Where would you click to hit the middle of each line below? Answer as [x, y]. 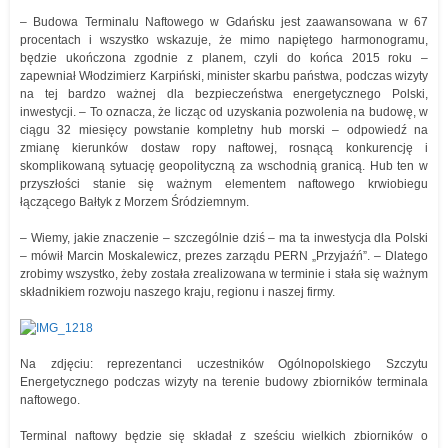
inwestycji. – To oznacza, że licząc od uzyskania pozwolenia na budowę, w [224, 112]
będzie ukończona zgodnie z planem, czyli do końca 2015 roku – [224, 58]
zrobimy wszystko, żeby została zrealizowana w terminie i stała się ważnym [224, 274]
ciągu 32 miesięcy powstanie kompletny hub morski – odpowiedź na [224, 130]
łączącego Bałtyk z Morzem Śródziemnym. [134, 202]
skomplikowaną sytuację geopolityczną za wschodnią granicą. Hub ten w [224, 166]
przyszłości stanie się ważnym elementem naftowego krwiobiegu [224, 184]
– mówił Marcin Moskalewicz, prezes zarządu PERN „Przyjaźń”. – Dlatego [224, 256]
